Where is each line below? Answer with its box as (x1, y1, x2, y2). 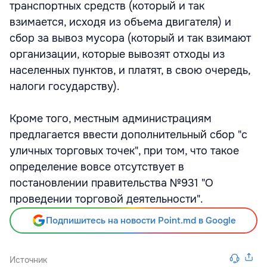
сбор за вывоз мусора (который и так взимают (10, 32, 251, 45)
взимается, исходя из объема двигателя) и (10, 15, 231, 29)
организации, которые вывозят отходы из (10, 48, 225, 61)
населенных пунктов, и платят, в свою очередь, (10, 64, 250, 77)
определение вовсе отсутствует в (10, 160, 184, 173)
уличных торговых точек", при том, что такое (10, 144, 239, 157)
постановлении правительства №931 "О (10, 176, 213, 190)
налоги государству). (10, 80, 120, 93)
